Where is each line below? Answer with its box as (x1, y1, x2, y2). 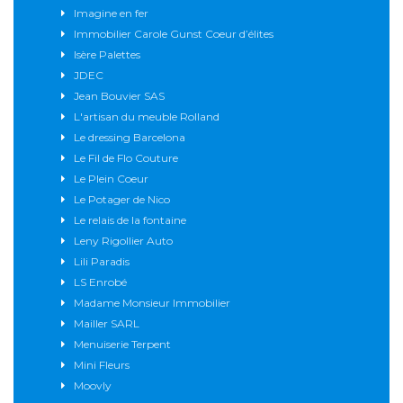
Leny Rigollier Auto (74, 234, 173, 248)
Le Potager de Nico (74, 193, 170, 207)
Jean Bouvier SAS (74, 89, 165, 103)
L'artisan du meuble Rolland (74, 110, 219, 124)
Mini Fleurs (74, 358, 130, 372)
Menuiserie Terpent (74, 337, 171, 352)
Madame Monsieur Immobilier (74, 296, 230, 310)
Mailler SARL (74, 317, 139, 331)
